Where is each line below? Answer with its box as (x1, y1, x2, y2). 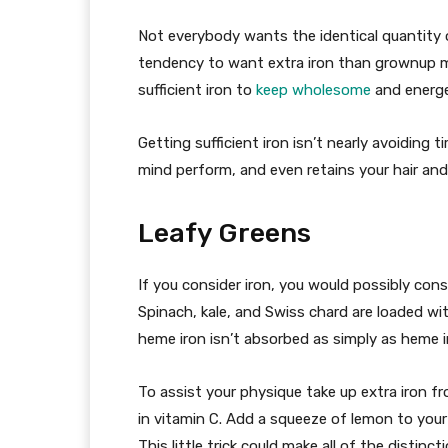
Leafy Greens (138, 217, 311, 249)
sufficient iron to (138, 81, 256, 99)
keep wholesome (256, 81, 371, 99)
